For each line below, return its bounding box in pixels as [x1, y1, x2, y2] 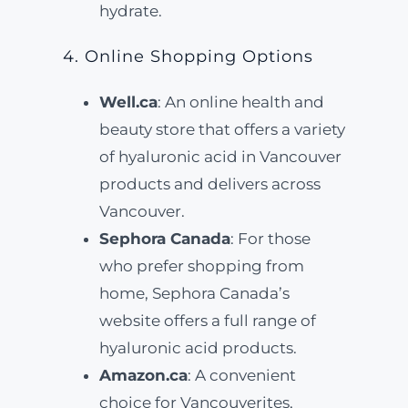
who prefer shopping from [98, 257, 304, 275]
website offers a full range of [98, 311, 316, 330]
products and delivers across [98, 175, 321, 193]
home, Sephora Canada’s [98, 284, 290, 302]
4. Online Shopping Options [62, 46, 313, 66]
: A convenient [187, 366, 296, 384]
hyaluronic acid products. [98, 339, 297, 357]
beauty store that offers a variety [98, 120, 345, 138]
